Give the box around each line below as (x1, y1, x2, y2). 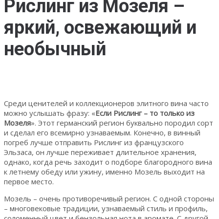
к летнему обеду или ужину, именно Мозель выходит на (4, 166, 205, 176)
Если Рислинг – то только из (95, 108, 195, 118)
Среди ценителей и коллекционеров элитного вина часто (4, 98, 209, 108)
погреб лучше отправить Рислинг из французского (4, 137, 184, 147)
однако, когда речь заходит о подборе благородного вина (4, 156, 212, 167)
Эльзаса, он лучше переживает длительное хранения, (4, 147, 197, 157)
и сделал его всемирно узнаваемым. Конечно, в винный (4, 127, 200, 137)
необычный (4, 38, 106, 60)
